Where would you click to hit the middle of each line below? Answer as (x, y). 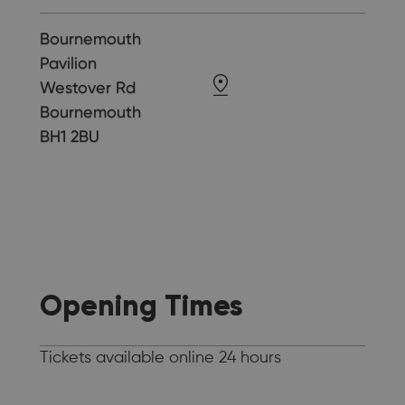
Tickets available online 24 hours (160, 358)
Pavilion (68, 63)
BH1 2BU (70, 137)
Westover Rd (88, 88)
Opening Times (141, 305)
